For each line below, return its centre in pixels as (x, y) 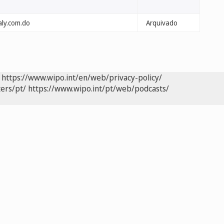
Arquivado (162, 23)
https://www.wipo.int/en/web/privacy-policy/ (82, 77)
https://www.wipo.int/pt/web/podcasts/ (98, 88)
